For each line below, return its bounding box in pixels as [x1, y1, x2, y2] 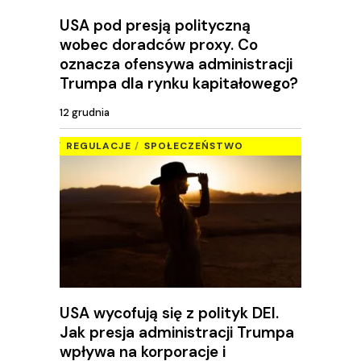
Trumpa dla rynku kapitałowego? [60, 73, 298, 93]
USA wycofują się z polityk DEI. [60, 302, 279, 323]
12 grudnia [60, 106, 110, 120]
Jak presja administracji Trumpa [60, 322, 294, 342]
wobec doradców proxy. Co [60, 34, 258, 55]
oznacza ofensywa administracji [60, 53, 293, 74]
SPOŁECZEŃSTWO [144, 139, 243, 152]
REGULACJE [66, 139, 131, 152]
